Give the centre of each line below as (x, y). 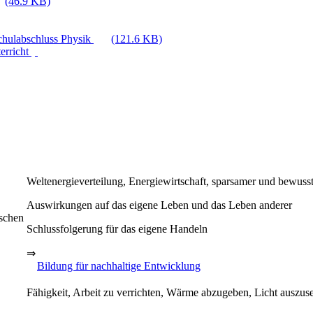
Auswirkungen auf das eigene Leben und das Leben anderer (159, 205)
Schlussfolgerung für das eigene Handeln (117, 228)
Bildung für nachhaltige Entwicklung (119, 265)
